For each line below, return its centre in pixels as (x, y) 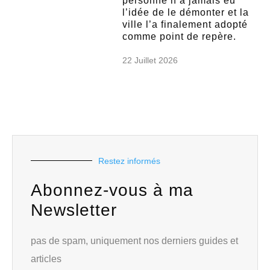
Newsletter (74, 210)
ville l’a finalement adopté (185, 24)
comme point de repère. (180, 36)
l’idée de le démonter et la (186, 12)
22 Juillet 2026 (150, 60)
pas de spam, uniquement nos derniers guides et (134, 240)
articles (46, 259)
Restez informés (129, 161)
